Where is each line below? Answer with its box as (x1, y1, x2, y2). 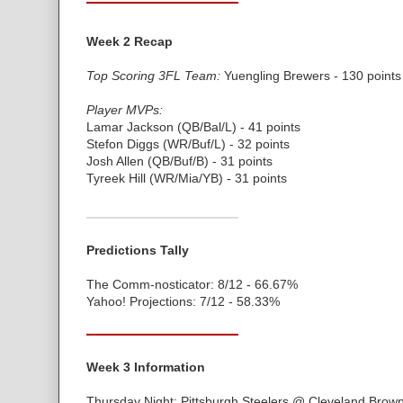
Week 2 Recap (86, 33, 173, 49)
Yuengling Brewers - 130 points (220, 67, 401, 83)
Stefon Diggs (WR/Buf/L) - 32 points (86, 136, 290, 151)
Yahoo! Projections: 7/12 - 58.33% (86, 293, 280, 309)
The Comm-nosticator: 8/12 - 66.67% (86, 276, 298, 291)
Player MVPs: (86, 102, 163, 117)
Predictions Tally (86, 242, 189, 257)
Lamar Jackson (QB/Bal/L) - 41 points (86, 119, 300, 134)
